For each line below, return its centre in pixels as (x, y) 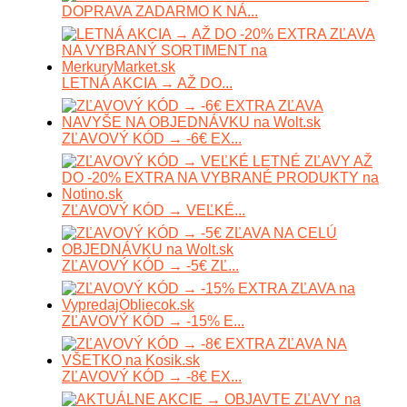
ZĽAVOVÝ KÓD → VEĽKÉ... (154, 210)
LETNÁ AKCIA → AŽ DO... (147, 83)
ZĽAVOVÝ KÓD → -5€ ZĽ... (150, 265)
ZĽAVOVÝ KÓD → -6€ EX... (152, 138)
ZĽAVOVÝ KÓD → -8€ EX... (152, 376)
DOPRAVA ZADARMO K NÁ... (160, 11)
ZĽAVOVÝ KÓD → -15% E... (153, 321)
